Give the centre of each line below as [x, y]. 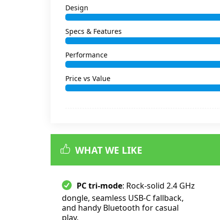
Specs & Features [94, 31]
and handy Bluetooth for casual [120, 208]
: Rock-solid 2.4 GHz [159, 186]
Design [77, 8]
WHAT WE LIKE [109, 150]
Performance [86, 55]
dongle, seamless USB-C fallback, [123, 198]
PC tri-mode [99, 186]
